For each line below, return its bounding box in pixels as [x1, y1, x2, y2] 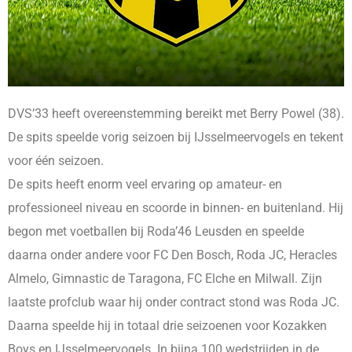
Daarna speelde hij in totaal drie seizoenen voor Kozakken [8, 317, 327, 333]
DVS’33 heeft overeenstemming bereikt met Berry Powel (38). [8, 105, 344, 121]
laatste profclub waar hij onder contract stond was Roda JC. [8, 294, 339, 310]
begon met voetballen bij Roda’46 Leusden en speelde [8, 223, 304, 239]
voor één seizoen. [8, 152, 104, 168]
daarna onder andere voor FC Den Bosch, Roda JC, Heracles [8, 247, 337, 262]
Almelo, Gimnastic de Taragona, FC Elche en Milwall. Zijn [8, 270, 322, 286]
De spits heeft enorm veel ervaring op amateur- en [8, 176, 282, 192]
